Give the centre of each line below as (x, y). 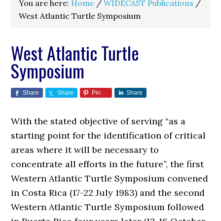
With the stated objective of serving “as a (98, 121)
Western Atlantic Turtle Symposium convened (110, 178)
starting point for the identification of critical (109, 135)
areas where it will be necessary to (85, 150)
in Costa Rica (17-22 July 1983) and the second (108, 193)
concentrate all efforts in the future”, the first (108, 164)
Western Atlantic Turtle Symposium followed (108, 207)
